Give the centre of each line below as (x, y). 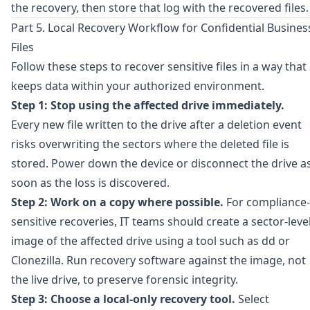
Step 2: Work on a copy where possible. (117, 202)
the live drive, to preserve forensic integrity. (125, 280)
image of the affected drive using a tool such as (136, 241)
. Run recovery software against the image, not (183, 260)
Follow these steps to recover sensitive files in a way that (159, 66)
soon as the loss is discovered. (90, 183)
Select (252, 299)
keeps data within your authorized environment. (138, 86)
